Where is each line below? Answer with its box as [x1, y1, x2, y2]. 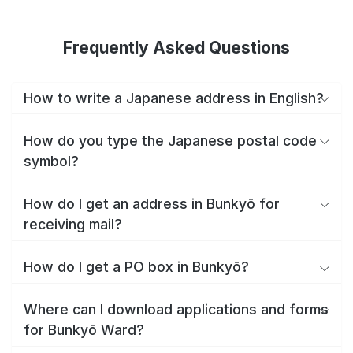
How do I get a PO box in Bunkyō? [24, 258, 249, 276]
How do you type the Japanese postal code [24, 132, 317, 149]
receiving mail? [24, 215, 122, 232]
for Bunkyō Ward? [24, 321, 144, 339]
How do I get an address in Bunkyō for [24, 195, 280, 212]
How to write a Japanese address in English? [24, 89, 324, 106]
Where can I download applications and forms [24, 301, 329, 318]
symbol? [24, 152, 79, 169]
